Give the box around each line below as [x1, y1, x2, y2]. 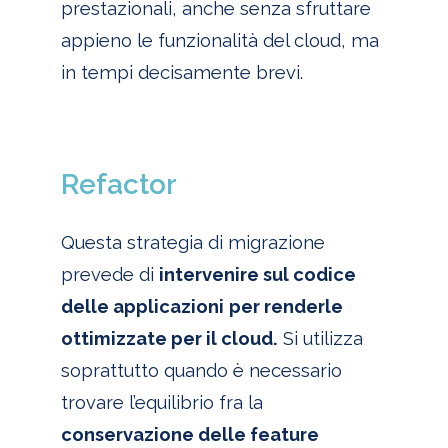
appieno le [60, 29, 153, 51]
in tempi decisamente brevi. [60, 61, 303, 83]
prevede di [60, 263, 159, 285]
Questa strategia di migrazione [60, 231, 325, 253]
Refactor [60, 168, 177, 202]
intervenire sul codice [158, 263, 356, 285]
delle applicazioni [60, 295, 224, 317]
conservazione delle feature [60, 423, 319, 445]
